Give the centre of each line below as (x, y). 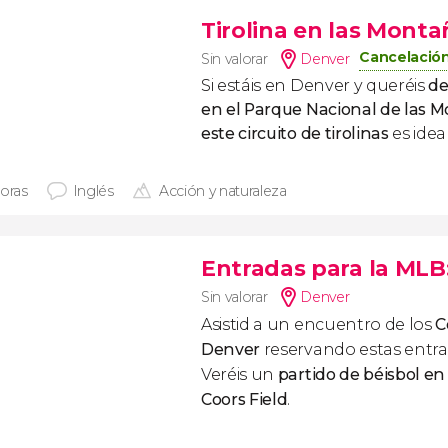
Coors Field (244, 399)
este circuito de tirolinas (297, 133)
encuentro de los (364, 324)
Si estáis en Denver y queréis (315, 85)
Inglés (93, 191)
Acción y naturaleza (222, 191)
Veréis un (239, 374)
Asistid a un (246, 324)
